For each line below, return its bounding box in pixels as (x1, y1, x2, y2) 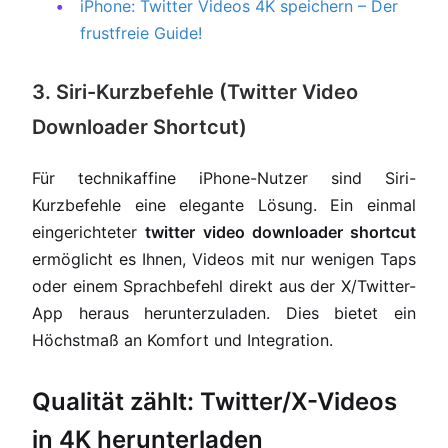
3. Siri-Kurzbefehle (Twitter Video (32, 80, 358, 104)
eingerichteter (32, 222, 146, 242)
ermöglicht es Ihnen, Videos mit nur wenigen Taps (32, 249, 416, 269)
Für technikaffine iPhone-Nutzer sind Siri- (32, 168, 416, 188)
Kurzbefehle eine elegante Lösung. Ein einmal (32, 195, 416, 215)
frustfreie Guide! (80, 23, 202, 43)
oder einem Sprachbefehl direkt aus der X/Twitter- (32, 276, 416, 296)
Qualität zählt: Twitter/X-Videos (32, 387, 397, 416)
